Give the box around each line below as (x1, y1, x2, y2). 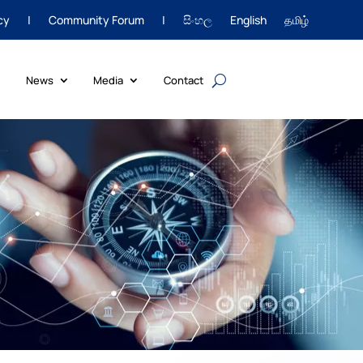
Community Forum (48, 12, 144, 28)
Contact (163, 73, 203, 88)
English (229, 12, 267, 28)
